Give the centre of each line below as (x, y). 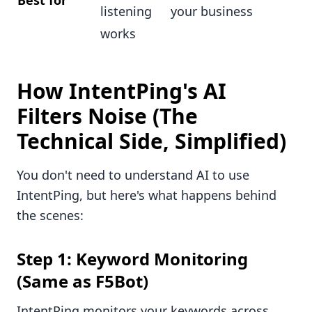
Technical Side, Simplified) (151, 141)
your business (212, 11)
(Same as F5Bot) (83, 281)
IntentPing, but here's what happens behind (147, 195)
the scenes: (50, 216)
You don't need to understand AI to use (133, 175)
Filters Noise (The (107, 116)
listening (126, 11)
